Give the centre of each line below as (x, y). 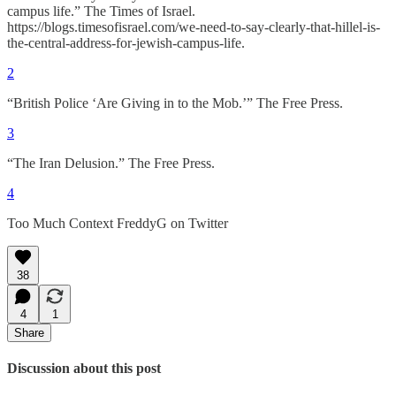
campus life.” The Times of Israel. (101, 11)
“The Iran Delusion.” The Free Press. (111, 164)
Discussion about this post (84, 369)
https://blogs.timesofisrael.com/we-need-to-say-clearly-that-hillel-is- (194, 27)
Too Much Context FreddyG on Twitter (118, 224)
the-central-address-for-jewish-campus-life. (126, 43)
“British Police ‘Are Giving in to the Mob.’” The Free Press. (175, 103)
